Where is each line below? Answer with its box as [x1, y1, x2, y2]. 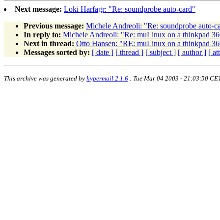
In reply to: [24, 30, 61, 39]
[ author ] [178, 48, 206, 56]
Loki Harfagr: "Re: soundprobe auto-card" [64, 4, 195, 13]
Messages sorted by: [24, 48, 90, 56]
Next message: [15, 4, 62, 13]
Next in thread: [24, 39, 74, 48]
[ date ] [92, 48, 113, 56]
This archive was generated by [4, 74, 86, 82]
